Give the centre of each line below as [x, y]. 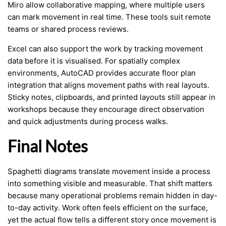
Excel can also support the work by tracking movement [105, 49]
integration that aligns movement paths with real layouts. [108, 85]
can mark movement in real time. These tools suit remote [109, 17]
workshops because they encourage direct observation [106, 109]
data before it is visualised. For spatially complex [94, 61]
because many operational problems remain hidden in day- [112, 195]
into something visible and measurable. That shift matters [110, 183]
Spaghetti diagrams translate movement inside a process [109, 171]
